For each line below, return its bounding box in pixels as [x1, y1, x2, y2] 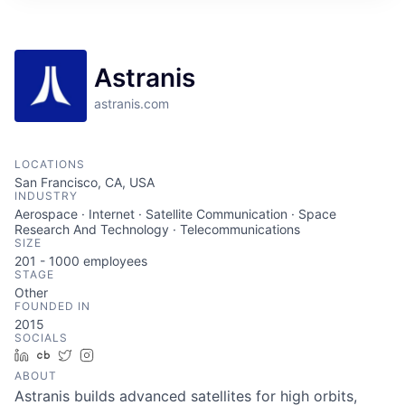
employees [80, 253, 147, 268]
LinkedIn [35, 347, 86, 363]
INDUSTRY [14, 189, 78, 202]
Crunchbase [57, 347, 128, 363]
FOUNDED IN [14, 299, 90, 313]
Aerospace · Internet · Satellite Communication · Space [14, 206, 336, 221]
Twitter [79, 347, 119, 363]
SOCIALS [14, 331, 68, 344]
